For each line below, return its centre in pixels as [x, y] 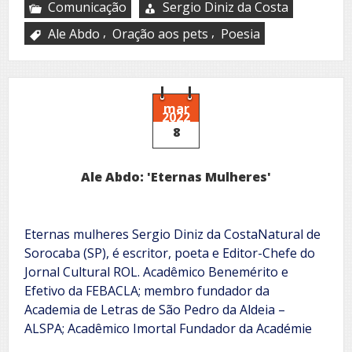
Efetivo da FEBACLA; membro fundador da [147, 290]
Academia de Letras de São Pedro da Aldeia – [155, 309]
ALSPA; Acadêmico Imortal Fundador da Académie [168, 328]
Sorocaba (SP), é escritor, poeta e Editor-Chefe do [170, 253]
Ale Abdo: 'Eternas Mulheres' [176, 176]
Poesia [240, 33]
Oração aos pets [160, 33]
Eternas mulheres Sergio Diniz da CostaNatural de [172, 234]
